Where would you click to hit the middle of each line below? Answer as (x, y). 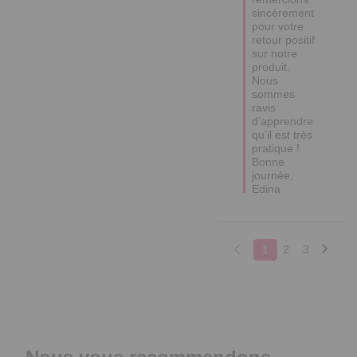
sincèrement (283, 12)
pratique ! (276, 148)
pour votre (278, 26)
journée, (273, 175)
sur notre (275, 53)
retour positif (284, 39)
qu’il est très (282, 134)
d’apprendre (283, 121)
